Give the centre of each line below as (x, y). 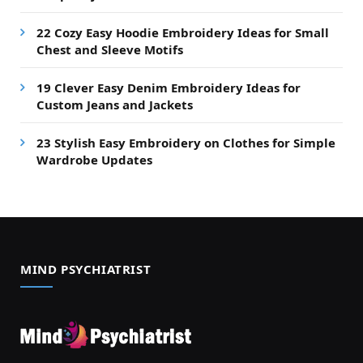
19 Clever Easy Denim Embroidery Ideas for (169, 87)
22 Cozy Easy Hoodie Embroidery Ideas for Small (183, 32)
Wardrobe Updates (94, 159)
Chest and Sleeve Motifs (110, 49)
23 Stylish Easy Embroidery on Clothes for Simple (186, 142)
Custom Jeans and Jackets (115, 104)
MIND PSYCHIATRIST (86, 269)
